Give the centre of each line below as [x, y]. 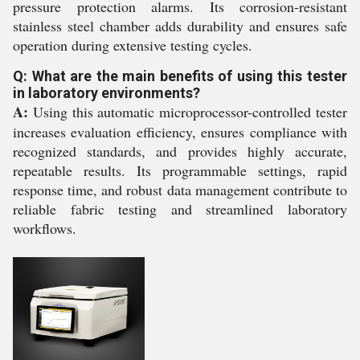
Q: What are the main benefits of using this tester [180, 76]
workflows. [45, 228]
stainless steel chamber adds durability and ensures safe [180, 25]
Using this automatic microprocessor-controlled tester [188, 111]
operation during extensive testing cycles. [133, 45]
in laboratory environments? [106, 92]
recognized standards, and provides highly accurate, [180, 151]
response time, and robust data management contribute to [180, 189]
